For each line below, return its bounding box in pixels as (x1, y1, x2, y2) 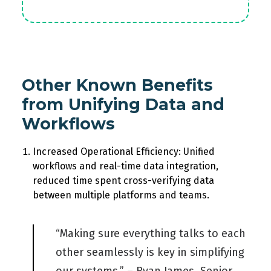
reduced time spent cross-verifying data (33, 175, 214, 186)
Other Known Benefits (22, 75, 213, 95)
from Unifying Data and (22, 94, 224, 114)
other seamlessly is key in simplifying (56, 246, 244, 259)
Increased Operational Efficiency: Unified (33, 146, 215, 157)
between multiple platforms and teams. (33, 189, 209, 201)
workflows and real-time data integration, (33, 160, 218, 172)
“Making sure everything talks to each (56, 227, 246, 240)
